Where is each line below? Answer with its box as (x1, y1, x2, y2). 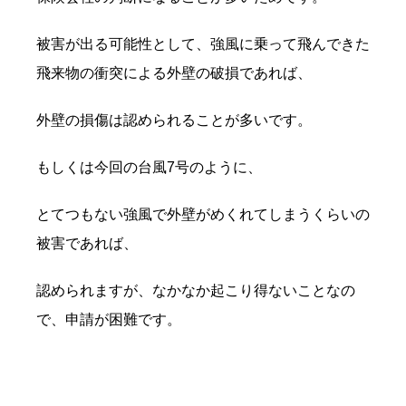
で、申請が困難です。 (36, 311, 181, 327)
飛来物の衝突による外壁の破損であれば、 (36, 64, 312, 81)
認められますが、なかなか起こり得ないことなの (36, 282, 355, 298)
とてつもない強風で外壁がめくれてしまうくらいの (36, 206, 370, 222)
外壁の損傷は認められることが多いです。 (36, 111, 312, 128)
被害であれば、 (36, 235, 138, 251)
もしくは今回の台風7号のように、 (36, 159, 262, 175)
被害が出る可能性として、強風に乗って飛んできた (36, 35, 370, 52)
